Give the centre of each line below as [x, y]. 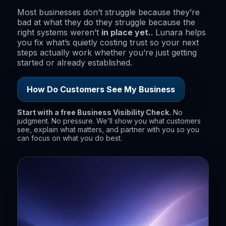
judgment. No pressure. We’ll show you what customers [109, 121]
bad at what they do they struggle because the [106, 22]
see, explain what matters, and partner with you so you [108, 129]
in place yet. [126, 32]
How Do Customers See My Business [101, 89]
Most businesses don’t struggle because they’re [108, 12]
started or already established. [75, 63]
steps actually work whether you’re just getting [107, 52]
